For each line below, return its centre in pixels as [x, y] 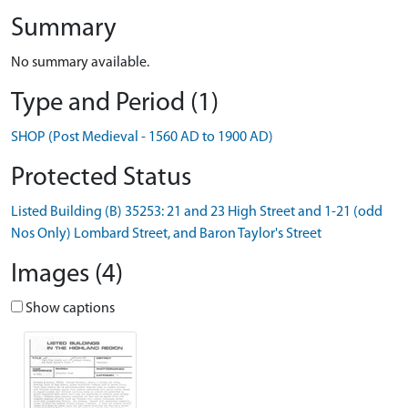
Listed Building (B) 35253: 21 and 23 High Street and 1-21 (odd [197, 212]
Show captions [69, 309]
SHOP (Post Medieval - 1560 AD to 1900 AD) [142, 138]
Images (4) [67, 275]
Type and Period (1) [115, 103]
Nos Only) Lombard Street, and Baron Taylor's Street [166, 234]
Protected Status [101, 178]
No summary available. [80, 63]
